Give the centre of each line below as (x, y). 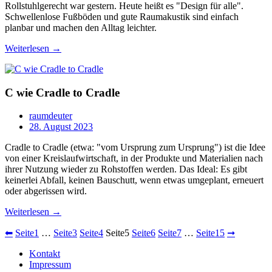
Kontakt (45, 254)
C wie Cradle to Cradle (62, 92)
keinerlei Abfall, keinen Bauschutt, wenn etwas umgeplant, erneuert (134, 180)
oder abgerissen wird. (46, 191)
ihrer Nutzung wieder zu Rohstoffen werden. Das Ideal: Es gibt (126, 169)
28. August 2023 (61, 127)
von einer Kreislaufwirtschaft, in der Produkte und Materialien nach (134, 158)
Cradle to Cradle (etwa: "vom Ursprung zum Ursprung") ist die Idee (135, 148)
